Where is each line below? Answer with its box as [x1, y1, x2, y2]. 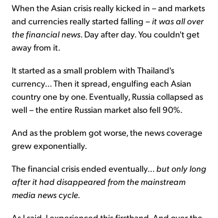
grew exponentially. [12, 139, 87, 151]
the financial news [12, 28, 80, 39]
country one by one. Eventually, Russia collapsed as [12, 90, 203, 102]
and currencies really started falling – [12, 15, 152, 26]
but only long [156, 162, 206, 174]
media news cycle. [12, 188, 80, 200]
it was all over [152, 15, 203, 26]
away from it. [12, 41, 60, 53]
